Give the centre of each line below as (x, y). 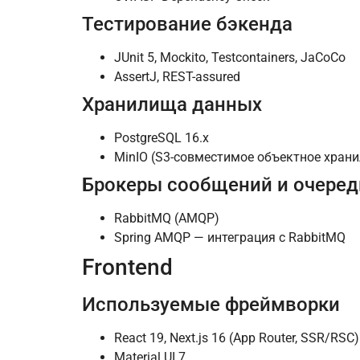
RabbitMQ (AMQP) (167, 219)
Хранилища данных (172, 105)
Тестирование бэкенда (187, 25)
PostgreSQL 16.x (162, 138)
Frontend (127, 268)
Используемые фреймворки (211, 305)
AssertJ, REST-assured (177, 77)
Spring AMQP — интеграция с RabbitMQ (230, 238)
